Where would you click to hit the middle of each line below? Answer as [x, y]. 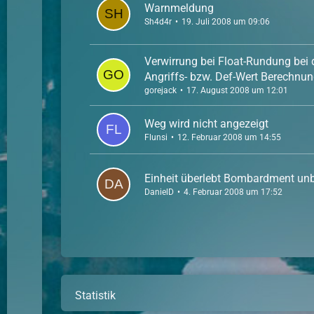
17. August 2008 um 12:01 [238, 90]
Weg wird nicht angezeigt [207, 123]
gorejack [161, 90]
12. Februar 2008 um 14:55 [230, 137]
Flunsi [156, 137]
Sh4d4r [158, 21]
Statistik [96, 295]
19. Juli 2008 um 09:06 [226, 21]
